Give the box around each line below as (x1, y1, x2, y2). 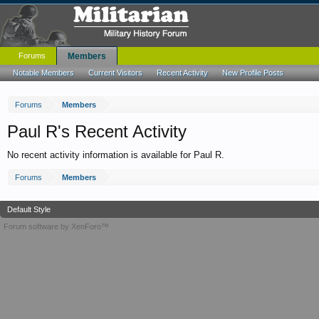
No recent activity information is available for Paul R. (7, 150, 224, 160)
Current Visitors (88, 68, 142, 77)
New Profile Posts (222, 68, 283, 77)
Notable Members (13, 68, 74, 77)
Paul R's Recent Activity (7, 122, 187, 141)
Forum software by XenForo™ (4, 222, 109, 231)
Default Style (7, 205, 51, 214)
